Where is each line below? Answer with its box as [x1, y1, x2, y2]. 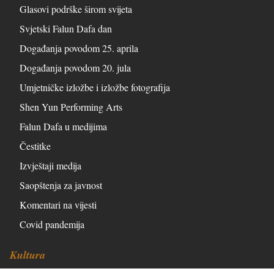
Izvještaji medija [20, 158, 81, 172]
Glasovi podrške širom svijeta [20, 2, 132, 15]
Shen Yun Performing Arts [20, 100, 122, 113]
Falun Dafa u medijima [20, 119, 107, 133]
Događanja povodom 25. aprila [20, 41, 138, 54]
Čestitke [20, 139, 51, 152]
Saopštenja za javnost [20, 178, 102, 191]
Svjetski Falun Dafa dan [20, 21, 112, 35]
